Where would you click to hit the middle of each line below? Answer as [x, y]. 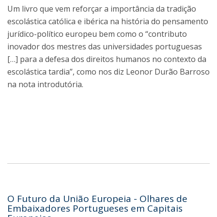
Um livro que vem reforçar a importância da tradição [102, 9]
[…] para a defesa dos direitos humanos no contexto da [107, 59]
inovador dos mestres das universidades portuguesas [105, 47]
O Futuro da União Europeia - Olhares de [97, 199]
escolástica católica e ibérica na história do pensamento [108, 22]
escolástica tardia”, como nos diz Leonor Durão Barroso [108, 72]
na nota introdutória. [45, 85]
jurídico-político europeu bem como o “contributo [97, 34]
